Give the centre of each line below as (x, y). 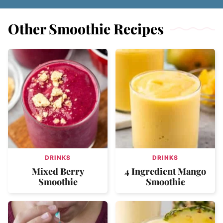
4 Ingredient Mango (165, 171)
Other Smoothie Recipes (86, 29)
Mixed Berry (58, 171)
